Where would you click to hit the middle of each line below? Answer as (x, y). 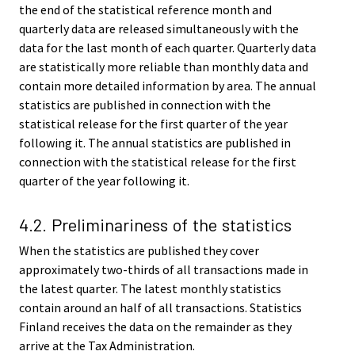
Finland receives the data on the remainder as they (155, 326)
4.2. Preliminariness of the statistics (155, 224)
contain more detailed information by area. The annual (168, 85)
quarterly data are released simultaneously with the (159, 28)
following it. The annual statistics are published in (155, 142)
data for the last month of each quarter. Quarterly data (168, 47)
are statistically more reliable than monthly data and (164, 66)
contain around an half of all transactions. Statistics (160, 307)
